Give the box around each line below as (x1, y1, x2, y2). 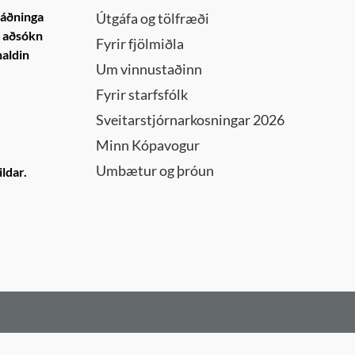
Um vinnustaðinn (96, 60, 202, 78)
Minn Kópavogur (96, 136, 200, 154)
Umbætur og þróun (96, 162, 214, 179)
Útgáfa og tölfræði (96, 10, 209, 27)
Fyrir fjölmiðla (96, 35, 184, 52)
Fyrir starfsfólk (96, 86, 188, 103)
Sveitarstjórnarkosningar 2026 (96, 111, 284, 128)
